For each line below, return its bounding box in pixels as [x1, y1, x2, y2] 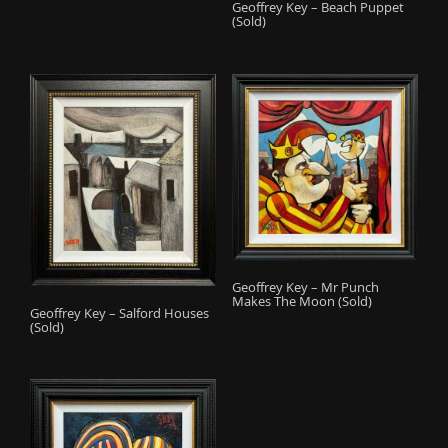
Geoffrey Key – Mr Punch [231, 278, 379, 297]
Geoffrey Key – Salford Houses [30, 303, 209, 322]
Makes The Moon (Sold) [231, 292, 372, 311]
